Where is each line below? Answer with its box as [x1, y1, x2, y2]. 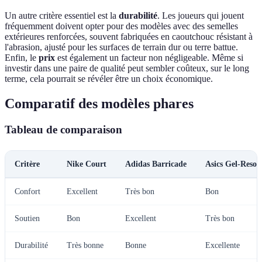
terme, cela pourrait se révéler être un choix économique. [5, 74, 213, 84]
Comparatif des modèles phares [5, 95, 194, 111]
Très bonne [67, 240, 104, 250]
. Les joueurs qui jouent [157, 11, 244, 21]
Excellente [205, 240, 240, 250]
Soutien [15, 213, 40, 223]
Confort [15, 187, 40, 196]
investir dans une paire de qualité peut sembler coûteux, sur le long [5, 63, 249, 74]
